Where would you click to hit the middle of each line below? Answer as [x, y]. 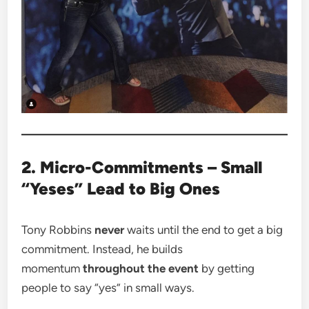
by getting [227, 268]
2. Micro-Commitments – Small [142, 167]
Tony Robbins [58, 229]
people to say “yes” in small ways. [108, 287]
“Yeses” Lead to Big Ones [121, 188]
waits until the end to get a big [204, 229]
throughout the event [141, 268]
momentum [52, 268]
